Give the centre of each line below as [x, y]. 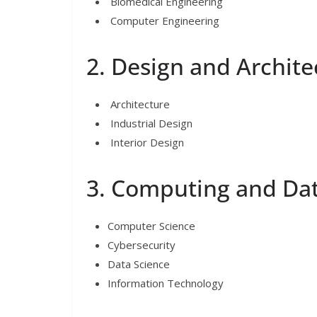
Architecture [139, 104]
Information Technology [166, 283]
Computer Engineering [163, 20]
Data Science [139, 264]
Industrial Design [150, 123]
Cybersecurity [142, 244]
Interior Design [146, 142]
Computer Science [151, 225]
